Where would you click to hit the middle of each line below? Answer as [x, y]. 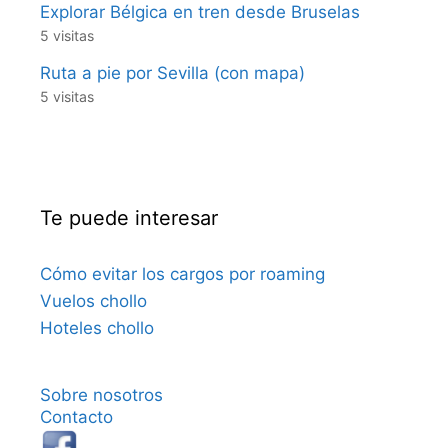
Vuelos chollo [93, 301]
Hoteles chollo [97, 328]
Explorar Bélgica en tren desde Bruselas [200, 12]
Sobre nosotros [101, 395]
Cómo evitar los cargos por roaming [182, 274]
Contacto [76, 417]
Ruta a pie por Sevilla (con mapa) [172, 73]
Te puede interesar [129, 218]
